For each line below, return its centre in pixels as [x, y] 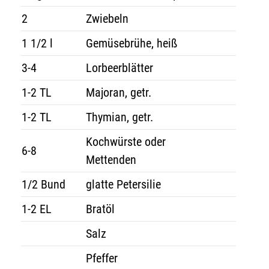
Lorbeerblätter [119, 68]
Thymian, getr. [119, 117]
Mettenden [111, 160]
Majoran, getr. [119, 92]
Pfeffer [102, 258]
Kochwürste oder [126, 142]
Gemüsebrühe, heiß [131, 43]
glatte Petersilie [123, 184]
